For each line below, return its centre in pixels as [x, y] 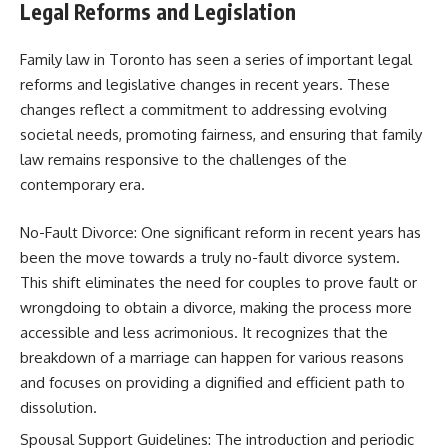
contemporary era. [82, 184]
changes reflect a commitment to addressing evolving [203, 109]
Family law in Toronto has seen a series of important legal [216, 59]
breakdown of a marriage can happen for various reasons [212, 357]
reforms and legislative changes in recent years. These [205, 84]
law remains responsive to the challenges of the [183, 159]
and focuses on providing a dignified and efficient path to [212, 382]
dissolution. [58, 407]
